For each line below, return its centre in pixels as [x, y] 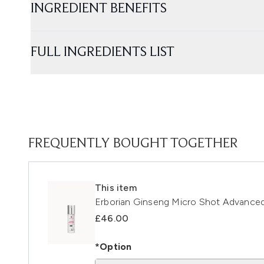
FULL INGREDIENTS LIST [103, 52]
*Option [113, 246]
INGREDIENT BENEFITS [99, 9]
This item [116, 187]
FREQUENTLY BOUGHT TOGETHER [133, 143]
